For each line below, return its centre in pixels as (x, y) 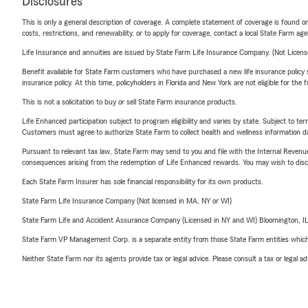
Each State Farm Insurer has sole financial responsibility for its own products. (143, 181)
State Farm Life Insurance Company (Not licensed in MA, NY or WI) (127, 201)
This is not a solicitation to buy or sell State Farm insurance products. (130, 102)
